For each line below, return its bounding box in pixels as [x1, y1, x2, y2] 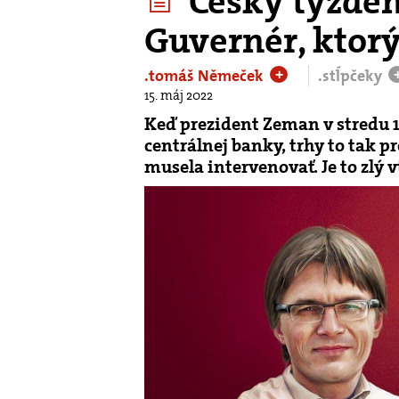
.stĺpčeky [318, 65, 386, 86]
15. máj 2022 [144, 86, 213, 104]
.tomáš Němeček [144, 65, 267, 86]
